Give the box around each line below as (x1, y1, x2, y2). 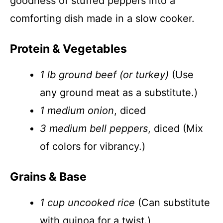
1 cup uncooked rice (40, 197, 135, 209)
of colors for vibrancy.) (40, 140, 145, 152)
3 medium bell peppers (40, 122, 148, 134)
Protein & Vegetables (10, 42, 127, 56)
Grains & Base (10, 170, 87, 184)
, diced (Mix (148, 122, 203, 134)
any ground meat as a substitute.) (40, 87, 198, 99)
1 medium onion (40, 105, 114, 116)
